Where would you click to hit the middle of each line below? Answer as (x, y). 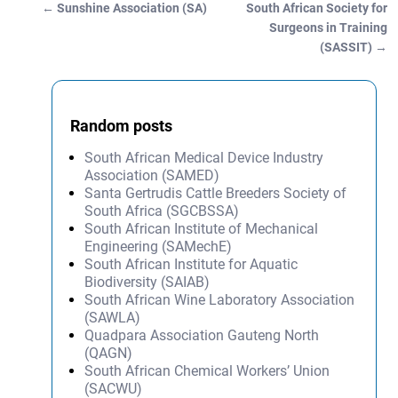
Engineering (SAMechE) (159, 247)
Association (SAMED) (152, 176)
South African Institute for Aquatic (191, 265)
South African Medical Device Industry (204, 158)
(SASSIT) (348, 48)
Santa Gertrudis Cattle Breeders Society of (216, 194)
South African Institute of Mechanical (202, 229)
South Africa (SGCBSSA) (162, 211)
